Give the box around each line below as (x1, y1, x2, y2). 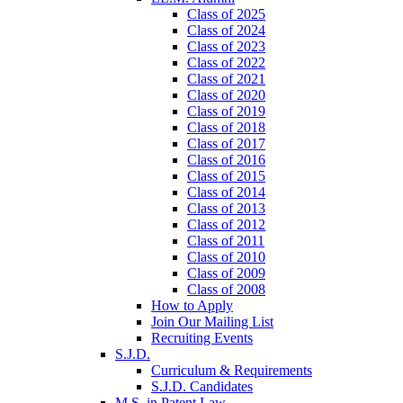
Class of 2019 (187, 103, 265, 120)
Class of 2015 (187, 168, 265, 184)
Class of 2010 (187, 249, 265, 265)
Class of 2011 (187, 233, 264, 249)
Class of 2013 (187, 201, 265, 217)
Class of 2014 (187, 184, 265, 201)
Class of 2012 (187, 217, 265, 233)
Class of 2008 (187, 282, 265, 298)
